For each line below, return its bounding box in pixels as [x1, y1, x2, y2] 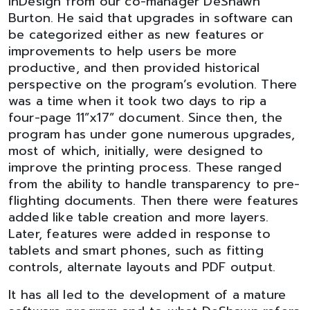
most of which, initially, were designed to [8, 141, 263, 161]
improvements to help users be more [8, 42, 237, 61]
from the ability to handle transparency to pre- [8, 174, 300, 194]
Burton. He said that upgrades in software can [8, 8, 293, 28]
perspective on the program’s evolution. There [8, 75, 298, 94]
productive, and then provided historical [8, 58, 260, 77]
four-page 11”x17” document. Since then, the [8, 108, 282, 127]
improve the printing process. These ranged [8, 158, 282, 177]
